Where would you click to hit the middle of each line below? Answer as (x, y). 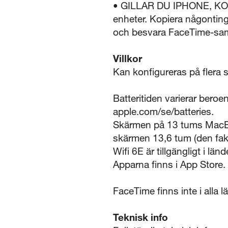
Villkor (127, 58)
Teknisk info (140, 217)
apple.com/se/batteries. (163, 111)
